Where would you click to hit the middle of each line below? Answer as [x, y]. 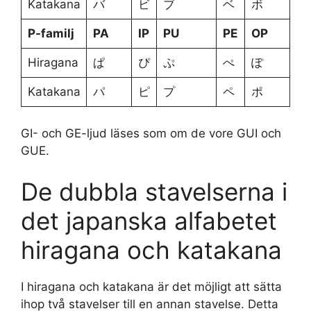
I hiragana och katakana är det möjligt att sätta [151, 287]
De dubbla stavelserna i [154, 192]
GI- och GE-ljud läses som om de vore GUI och [151, 133]
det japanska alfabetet [149, 221]
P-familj [51, 33]
